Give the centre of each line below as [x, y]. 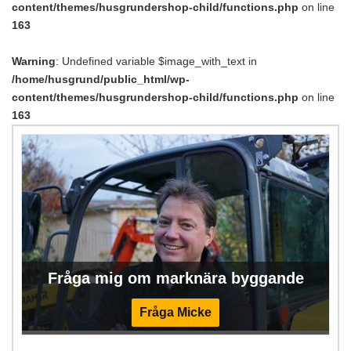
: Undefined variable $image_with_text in [156, 62]
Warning [34, 62]
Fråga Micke [175, 313]
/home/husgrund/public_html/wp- [101, 80]
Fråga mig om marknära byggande [175, 279]
